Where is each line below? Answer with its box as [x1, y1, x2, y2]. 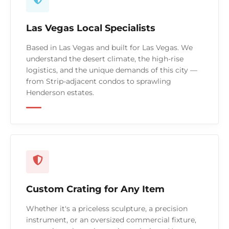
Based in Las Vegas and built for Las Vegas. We [26, 43, 193, 53]
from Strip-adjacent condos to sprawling [26, 77, 171, 86]
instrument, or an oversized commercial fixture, [26, 215, 196, 225]
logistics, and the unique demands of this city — [26, 65, 197, 75]
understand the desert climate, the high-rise [26, 54, 184, 64]
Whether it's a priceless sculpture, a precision [26, 204, 188, 214]
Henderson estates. [26, 88, 94, 98]
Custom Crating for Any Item [26, 184, 165, 195]
